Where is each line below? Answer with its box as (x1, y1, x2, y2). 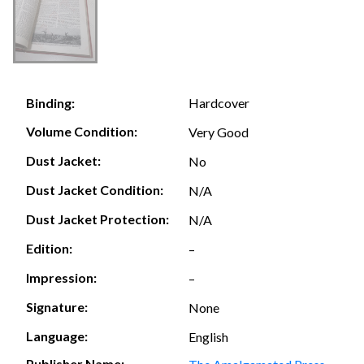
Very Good (188, 123, 249, 140)
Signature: (26, 299, 88, 315)
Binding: (26, 95, 75, 111)
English (188, 328, 228, 344)
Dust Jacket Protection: (26, 211, 169, 227)
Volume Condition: (26, 123, 137, 140)
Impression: (26, 270, 97, 286)
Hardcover (188, 94, 249, 110)
